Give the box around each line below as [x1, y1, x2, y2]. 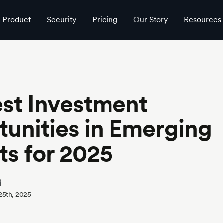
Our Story [133, 15, 168, 24]
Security [46, 15, 76, 24]
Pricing [92, 15, 117, 24]
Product [2, 15, 31, 24]
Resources [183, 15, 221, 24]
